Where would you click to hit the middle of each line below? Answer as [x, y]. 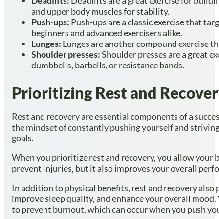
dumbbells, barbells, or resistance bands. [108, 65]
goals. [23, 138]
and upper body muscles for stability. [100, 11]
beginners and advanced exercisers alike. [107, 33]
